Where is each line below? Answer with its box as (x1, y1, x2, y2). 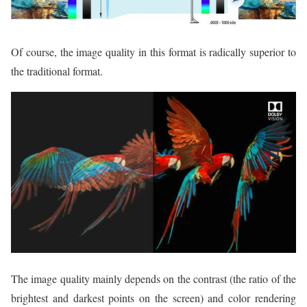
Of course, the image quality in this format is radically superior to (11, 45, 296, 60)
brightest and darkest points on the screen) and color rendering (11, 290, 296, 305)
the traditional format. (11, 64, 103, 79)
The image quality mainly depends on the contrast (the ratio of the (11, 271, 296, 286)
